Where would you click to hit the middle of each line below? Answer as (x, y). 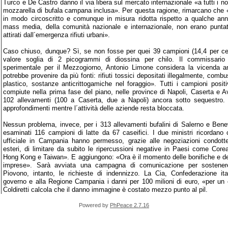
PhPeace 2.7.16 (130, 205)
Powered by (94, 205)
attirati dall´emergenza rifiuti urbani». (57, 35)
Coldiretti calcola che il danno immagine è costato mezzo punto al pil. (106, 189)
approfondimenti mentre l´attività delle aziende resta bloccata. (94, 108)
